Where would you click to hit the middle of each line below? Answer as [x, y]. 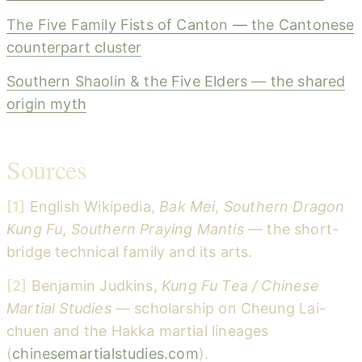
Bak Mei [187, 207]
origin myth [46, 103]
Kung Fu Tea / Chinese [240, 285]
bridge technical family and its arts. [130, 252]
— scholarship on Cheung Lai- [218, 308]
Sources [46, 169]
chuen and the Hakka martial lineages [138, 330]
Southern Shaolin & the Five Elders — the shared [176, 81]
